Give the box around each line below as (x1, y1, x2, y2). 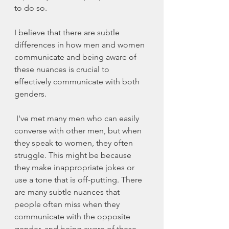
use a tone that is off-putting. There (14, 175, 144, 185)
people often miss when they (14, 199, 122, 210)
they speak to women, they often (14, 138, 135, 148)
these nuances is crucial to (14, 64, 111, 75)
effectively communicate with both (14, 77, 142, 87)
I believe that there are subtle (14, 28, 122, 38)
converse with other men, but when (14, 126, 144, 136)
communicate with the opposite (14, 212, 132, 222)
